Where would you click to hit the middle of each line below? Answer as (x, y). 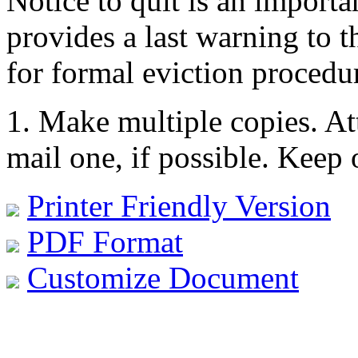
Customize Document (163, 277)
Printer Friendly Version (179, 205)
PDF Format (105, 241)
